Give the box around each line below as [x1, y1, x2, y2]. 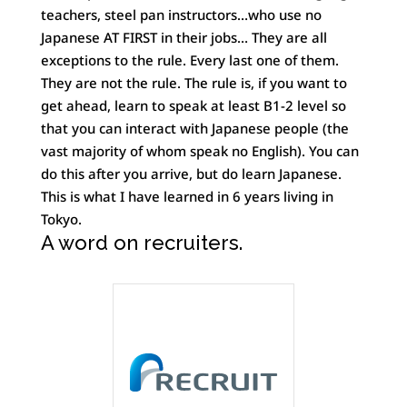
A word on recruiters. [40, 230, 243, 254]
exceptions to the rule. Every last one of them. [40, 50, 339, 69]
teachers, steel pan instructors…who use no [40, 5, 322, 24]
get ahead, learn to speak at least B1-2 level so [40, 95, 346, 114]
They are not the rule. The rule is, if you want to [40, 73, 347, 92]
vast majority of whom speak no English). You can [40, 141, 359, 160]
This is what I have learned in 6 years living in [40, 186, 333, 205]
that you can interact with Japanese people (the [40, 118, 349, 137]
